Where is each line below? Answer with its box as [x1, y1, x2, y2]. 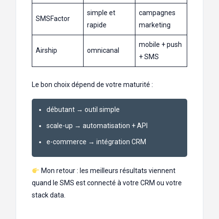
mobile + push [139, 41, 182, 49]
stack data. [32, 191, 66, 199]
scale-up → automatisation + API [46, 122, 148, 130]
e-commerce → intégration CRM [46, 138, 146, 146]
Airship [36, 46, 57, 55]
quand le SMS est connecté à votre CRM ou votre [32, 179, 182, 187]
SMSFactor [36, 15, 70, 23]
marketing [139, 21, 171, 29]
